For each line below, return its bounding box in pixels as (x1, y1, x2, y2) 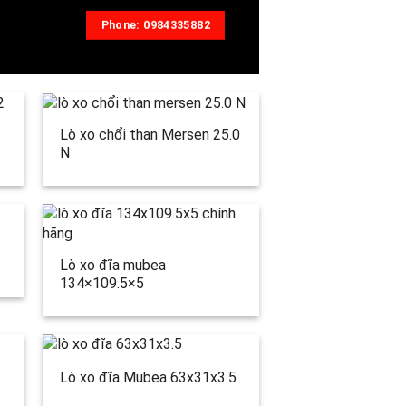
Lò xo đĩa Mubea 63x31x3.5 (59, 369, 237, 387)
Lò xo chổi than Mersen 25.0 (59, 126, 240, 144)
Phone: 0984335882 (101, 17, 210, 32)
